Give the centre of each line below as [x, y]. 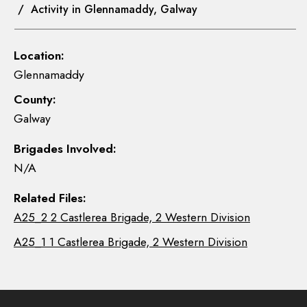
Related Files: [50, 198]
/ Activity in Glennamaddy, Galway [106, 9]
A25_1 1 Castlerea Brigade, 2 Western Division [131, 242]
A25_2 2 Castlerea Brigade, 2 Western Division [132, 217]
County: [35, 99]
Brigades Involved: [65, 149]
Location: [39, 56]
